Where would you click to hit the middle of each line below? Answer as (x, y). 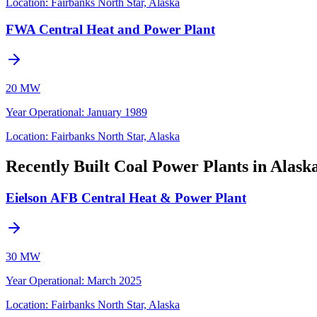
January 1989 (117, 112)
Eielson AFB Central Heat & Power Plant (126, 197)
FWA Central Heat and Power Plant (110, 30)
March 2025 (114, 280)
